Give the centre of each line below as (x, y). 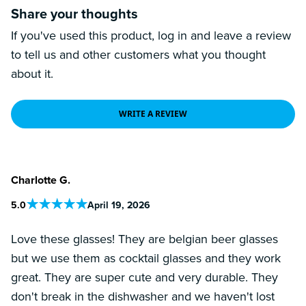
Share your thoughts (74, 13)
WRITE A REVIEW (153, 113)
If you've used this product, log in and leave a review (151, 35)
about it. (32, 73)
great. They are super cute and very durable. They (144, 277)
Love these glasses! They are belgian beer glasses (144, 238)
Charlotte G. (41, 180)
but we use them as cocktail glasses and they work (146, 258)
